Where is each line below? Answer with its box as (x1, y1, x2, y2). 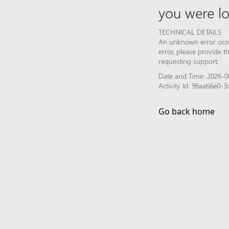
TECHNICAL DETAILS (158, 27, 221, 37)
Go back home (158, 105, 215, 117)
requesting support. (158, 56, 219, 66)
